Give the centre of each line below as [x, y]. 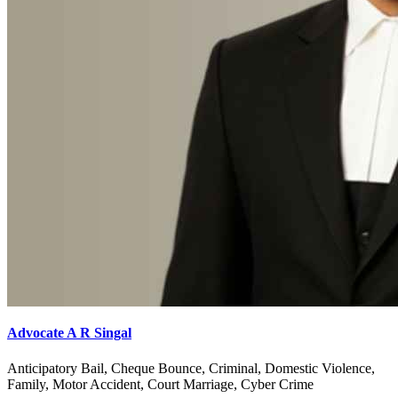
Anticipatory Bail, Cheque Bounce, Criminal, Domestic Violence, [191, 368]
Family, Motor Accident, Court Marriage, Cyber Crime [160, 384]
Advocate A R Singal [69, 333]
